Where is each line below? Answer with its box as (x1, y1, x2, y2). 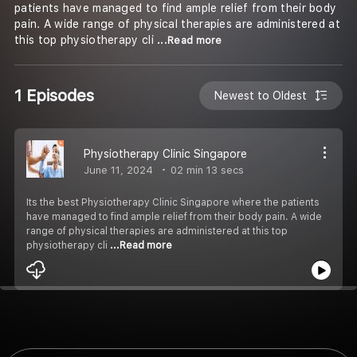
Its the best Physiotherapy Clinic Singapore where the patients (26, 196, 320, 208)
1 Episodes (14, 85, 94, 105)
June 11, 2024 (84, 163, 153, 176)
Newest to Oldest (214, 88, 308, 102)
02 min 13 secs (167, 163, 244, 176)
